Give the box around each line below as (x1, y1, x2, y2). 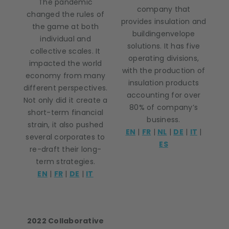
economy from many (25, 71, 106, 81)
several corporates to (26, 132, 105, 142)
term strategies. (36, 156, 95, 167)
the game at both (32, 21, 99, 32)
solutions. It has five (127, 41, 200, 51)
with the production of (122, 65, 205, 76)
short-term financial (28, 107, 103, 118)
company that (136, 4, 191, 14)
